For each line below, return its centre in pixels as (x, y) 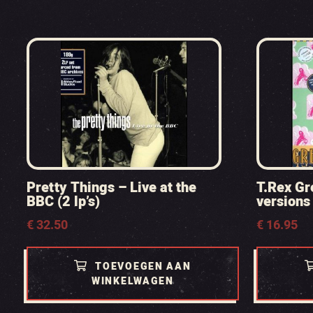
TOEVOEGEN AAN (143, 267)
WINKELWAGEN (133, 281)
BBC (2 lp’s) (63, 202)
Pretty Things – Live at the (111, 188)
